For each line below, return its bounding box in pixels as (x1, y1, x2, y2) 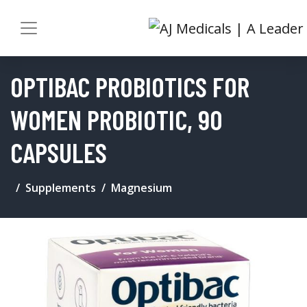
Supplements (25, 180, 96, 195)
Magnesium (111, 180, 172, 195)
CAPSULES (10, 135, 107, 169)
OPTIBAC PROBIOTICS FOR (10, 69, 249, 103)
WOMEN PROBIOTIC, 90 (10, 102, 223, 136)
